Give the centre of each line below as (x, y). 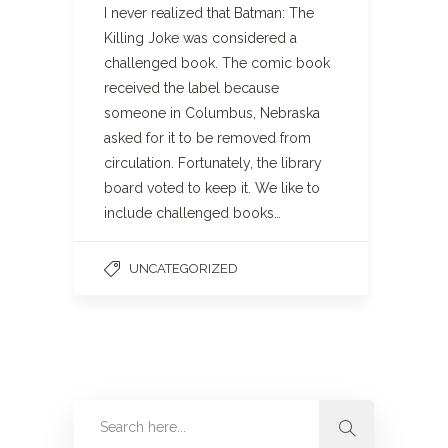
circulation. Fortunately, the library (213, 163)
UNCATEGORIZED (183, 268)
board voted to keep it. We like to (212, 188)
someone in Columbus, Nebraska (212, 113)
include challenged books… (192, 213)
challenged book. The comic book (217, 63)
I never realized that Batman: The (209, 13)
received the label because (191, 88)
